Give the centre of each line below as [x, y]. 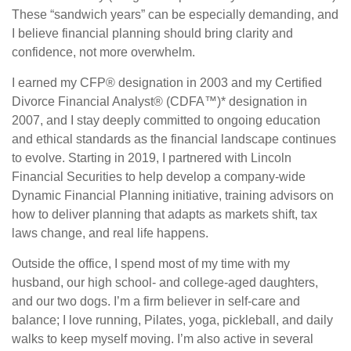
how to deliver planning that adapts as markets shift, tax [165, 215]
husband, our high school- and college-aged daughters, [165, 283]
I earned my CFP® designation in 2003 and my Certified [167, 83]
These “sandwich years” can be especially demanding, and [175, 15]
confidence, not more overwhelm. [103, 52]
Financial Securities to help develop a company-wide [159, 177]
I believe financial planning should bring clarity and [152, 34]
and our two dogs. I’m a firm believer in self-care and [156, 302]
